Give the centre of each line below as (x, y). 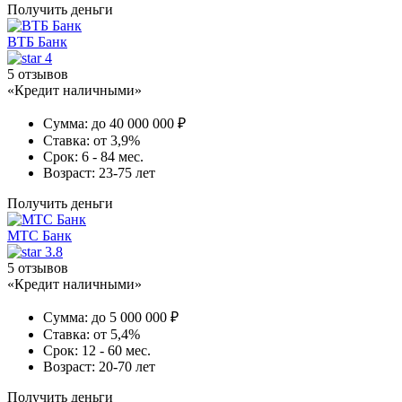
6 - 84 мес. (113, 156)
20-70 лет (127, 366)
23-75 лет (127, 172)
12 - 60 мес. (116, 350)
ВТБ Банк (37, 41)
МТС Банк (39, 235)
